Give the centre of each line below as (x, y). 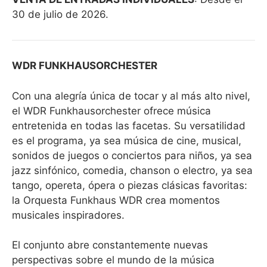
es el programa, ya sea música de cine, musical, (127, 140)
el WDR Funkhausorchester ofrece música (111, 111)
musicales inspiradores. (68, 215)
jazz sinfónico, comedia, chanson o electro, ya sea (132, 170)
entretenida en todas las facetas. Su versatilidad (129, 125)
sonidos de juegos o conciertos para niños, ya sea (132, 155)
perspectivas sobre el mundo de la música (113, 260)
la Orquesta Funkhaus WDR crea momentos (116, 200)
